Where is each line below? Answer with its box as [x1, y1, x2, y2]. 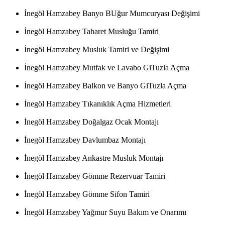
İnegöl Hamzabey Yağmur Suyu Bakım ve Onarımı [24, 208, 186, 217]
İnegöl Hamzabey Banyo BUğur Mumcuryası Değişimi [24, 9, 200, 18]
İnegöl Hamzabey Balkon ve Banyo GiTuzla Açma [24, 81, 186, 90]
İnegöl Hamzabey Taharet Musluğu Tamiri [24, 27, 159, 36]
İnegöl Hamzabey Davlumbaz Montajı [24, 136, 146, 145]
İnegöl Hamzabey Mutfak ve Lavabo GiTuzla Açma [24, 63, 189, 72]
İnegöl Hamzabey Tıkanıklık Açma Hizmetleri [24, 99, 171, 108]
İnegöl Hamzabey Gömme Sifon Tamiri [24, 190, 150, 199]
